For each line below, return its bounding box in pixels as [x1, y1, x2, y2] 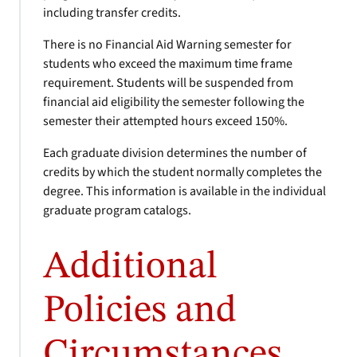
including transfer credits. [43, 4, 181, 22]
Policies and [43, 292, 237, 330]
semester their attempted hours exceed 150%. [43, 112, 288, 130]
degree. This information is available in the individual [43, 182, 326, 200]
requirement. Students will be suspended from [43, 74, 293, 92]
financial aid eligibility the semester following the [43, 93, 304, 111]
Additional [43, 248, 218, 286]
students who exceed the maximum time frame [43, 55, 292, 73]
